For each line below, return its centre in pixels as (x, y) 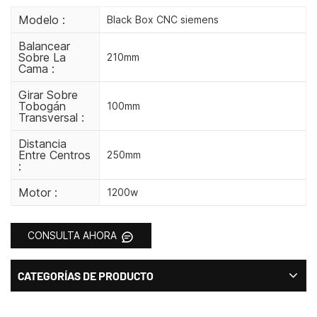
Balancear (44, 46)
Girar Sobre (48, 94)
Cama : (36, 68)
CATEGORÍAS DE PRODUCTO (86, 276)
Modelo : (42, 19)
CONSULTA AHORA (74, 235)
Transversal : (51, 117)
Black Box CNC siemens (162, 19)
